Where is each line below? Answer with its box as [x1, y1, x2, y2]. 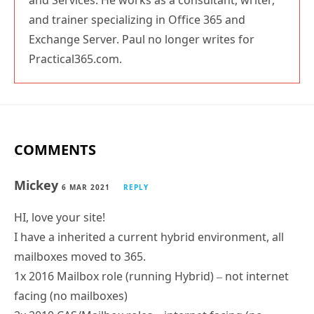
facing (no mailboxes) [14, 287, 128, 303]
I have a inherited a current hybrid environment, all [14, 228, 284, 245]
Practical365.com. [29, 50, 122, 67]
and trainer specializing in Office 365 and [29, 11, 245, 27]
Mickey [14, 176, 62, 193]
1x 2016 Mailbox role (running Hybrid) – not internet [14, 268, 289, 284]
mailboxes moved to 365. [14, 248, 146, 264]
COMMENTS [14, 139, 96, 159]
